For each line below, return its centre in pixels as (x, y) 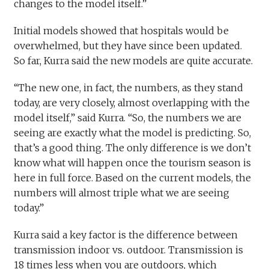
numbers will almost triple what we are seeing (121, 193)
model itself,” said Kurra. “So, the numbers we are (127, 118)
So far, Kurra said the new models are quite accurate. (133, 61)
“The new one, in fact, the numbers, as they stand (128, 88)
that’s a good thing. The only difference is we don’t (132, 148)
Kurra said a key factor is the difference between (125, 235)
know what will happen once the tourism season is (132, 163)
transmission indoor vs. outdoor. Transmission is (128, 250)
